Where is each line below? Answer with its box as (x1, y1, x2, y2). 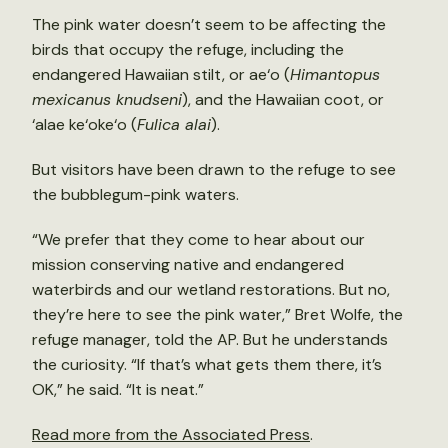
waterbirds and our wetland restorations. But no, (32, 279, 390, 300)
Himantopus (290, 64, 380, 85)
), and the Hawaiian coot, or (182, 89, 384, 110)
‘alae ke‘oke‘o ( (32, 114, 137, 135)
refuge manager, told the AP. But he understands (32, 329, 388, 350)
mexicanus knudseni (32, 89, 182, 110)
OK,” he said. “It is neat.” (32, 379, 204, 400)
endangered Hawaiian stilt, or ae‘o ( (32, 64, 290, 85)
